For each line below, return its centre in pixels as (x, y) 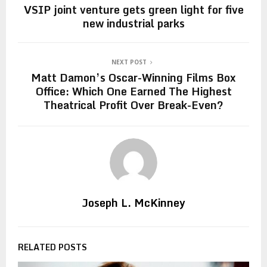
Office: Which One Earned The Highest (133, 91)
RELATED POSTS (52, 247)
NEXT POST (129, 62)
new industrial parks (133, 23)
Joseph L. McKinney (133, 202)
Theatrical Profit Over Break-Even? (133, 105)
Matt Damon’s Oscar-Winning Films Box (133, 77)
